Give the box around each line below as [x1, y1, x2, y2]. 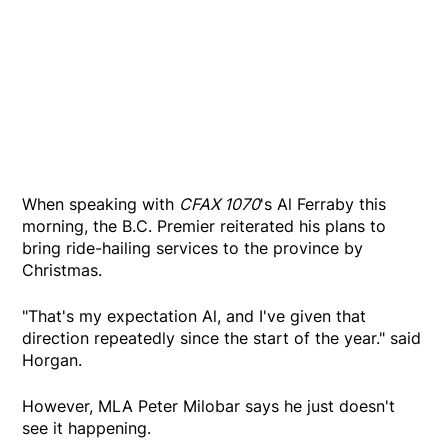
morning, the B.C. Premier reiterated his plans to [22, 216, 387, 237]
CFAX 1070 [179, 194, 261, 215]
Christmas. [22, 260, 103, 281]
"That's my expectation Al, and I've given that [22, 306, 367, 327]
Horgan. [22, 350, 83, 371]
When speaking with [22, 194, 180, 215]
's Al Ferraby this [260, 194, 387, 215]
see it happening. [22, 418, 152, 439]
